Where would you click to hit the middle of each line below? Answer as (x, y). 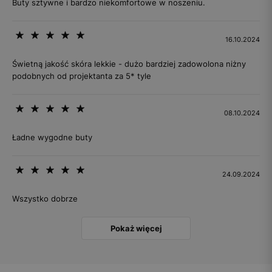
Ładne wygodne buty (52, 137)
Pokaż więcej (136, 228)
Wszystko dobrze (45, 199)
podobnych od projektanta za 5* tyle (82, 76)
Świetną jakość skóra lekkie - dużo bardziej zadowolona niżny (129, 64)
